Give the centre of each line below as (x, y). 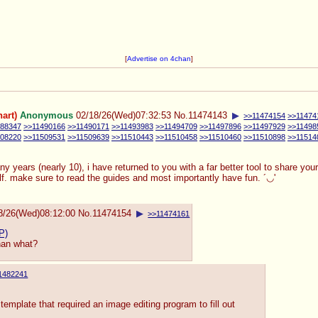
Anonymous (46, 116)
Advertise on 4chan (159, 59)
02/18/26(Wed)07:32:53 (124, 116)
